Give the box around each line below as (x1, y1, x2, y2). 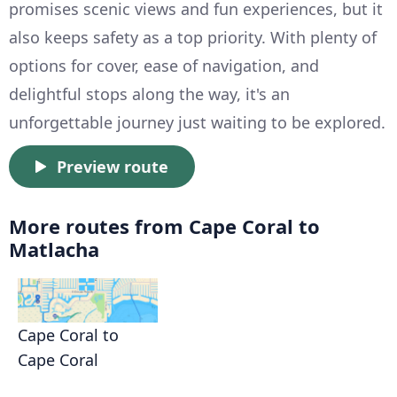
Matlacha (9, 236, 99, 263)
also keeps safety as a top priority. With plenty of (9, 27, 377, 49)
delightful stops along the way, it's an (9, 83, 290, 105)
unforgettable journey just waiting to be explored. (9, 112, 385, 134)
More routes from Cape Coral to (9, 213, 320, 240)
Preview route (57, 156, 168, 178)
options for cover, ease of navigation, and (9, 55, 319, 77)
